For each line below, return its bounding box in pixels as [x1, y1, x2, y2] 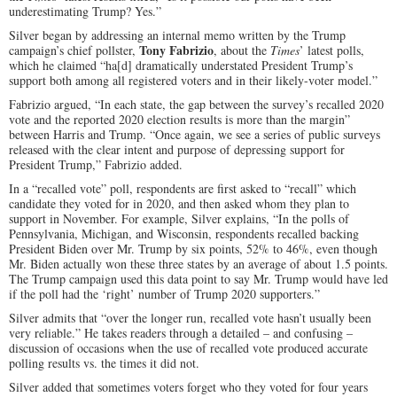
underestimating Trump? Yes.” [9, 3, 161, 19]
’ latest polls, [300, 42, 364, 58]
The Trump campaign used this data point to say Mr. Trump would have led [9, 270, 388, 287]
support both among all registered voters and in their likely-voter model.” [9, 72, 378, 89]
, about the [214, 42, 270, 58]
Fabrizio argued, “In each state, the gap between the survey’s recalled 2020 [9, 96, 384, 113]
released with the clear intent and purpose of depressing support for [9, 141, 345, 158]
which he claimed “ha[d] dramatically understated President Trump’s [9, 57, 353, 74]
